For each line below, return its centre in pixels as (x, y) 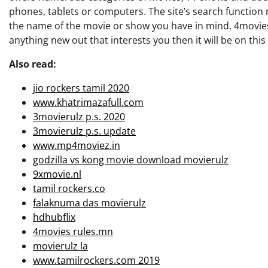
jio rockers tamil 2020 (81, 88)
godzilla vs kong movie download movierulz (131, 159)
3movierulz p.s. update (84, 131)
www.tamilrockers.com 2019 (96, 260)
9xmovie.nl (57, 174)
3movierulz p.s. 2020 (79, 116)
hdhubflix (54, 217)
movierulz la (60, 246)
